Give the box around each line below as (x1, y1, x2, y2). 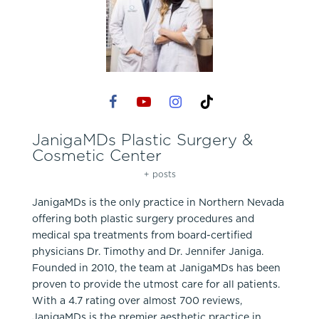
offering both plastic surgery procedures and (32, 211, 254, 226)
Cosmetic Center (32, 144, 162, 167)
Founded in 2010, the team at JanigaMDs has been (32, 261, 281, 276)
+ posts (143, 168, 176, 181)
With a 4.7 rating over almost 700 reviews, (32, 293, 242, 308)
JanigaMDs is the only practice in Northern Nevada (32, 195, 284, 210)
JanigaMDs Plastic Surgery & (32, 128, 253, 151)
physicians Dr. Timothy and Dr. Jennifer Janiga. (32, 244, 263, 259)
